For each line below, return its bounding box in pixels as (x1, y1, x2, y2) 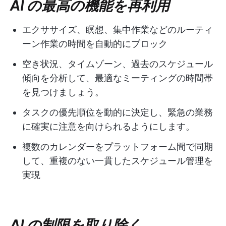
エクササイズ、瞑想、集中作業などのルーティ (22, 24, 213, 35)
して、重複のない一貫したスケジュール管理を (22, 155, 213, 166)
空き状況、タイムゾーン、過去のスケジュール (22, 59, 213, 70)
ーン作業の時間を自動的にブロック (22, 38, 167, 49)
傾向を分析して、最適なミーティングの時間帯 (22, 73, 213, 84)
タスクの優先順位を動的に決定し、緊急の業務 (22, 107, 213, 118)
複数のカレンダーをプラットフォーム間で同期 (22, 141, 213, 152)
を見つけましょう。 (22, 87, 104, 98)
